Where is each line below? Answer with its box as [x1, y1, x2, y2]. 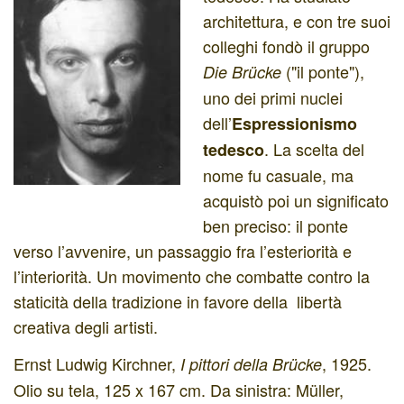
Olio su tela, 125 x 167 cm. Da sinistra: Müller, [14, 378, 344, 401]
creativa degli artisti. [14, 314, 158, 338]
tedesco [203, 137, 264, 161]
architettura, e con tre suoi [203, 8, 390, 32]
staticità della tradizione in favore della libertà [14, 289, 342, 313]
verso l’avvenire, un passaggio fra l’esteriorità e [14, 238, 352, 262]
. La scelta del [264, 136, 364, 161]
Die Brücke [203, 60, 281, 83]
